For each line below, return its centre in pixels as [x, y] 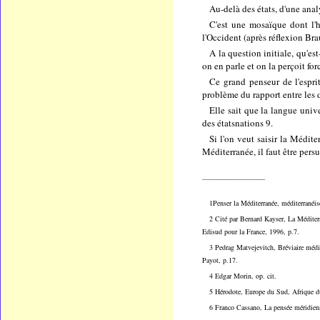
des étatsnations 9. [238, 122]
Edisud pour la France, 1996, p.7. [251, 232]
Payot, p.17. [220, 260]
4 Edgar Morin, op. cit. [243, 276]
